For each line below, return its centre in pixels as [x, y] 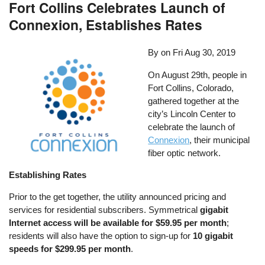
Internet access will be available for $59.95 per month [118, 222]
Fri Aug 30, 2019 [204, 53]
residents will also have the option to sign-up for [101, 235]
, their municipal [220, 140]
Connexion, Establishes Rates [106, 24]
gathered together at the [194, 101]
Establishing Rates [48, 174]
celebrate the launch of [192, 127]
